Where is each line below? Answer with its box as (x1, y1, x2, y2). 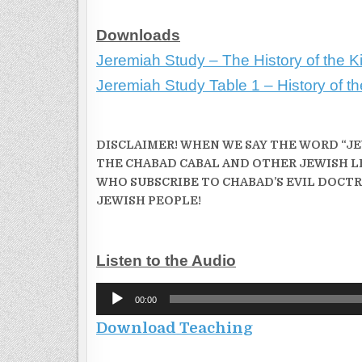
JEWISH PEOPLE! (96, 194, 201, 208)
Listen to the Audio (96, 252, 236, 270)
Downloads (96, 27, 180, 44)
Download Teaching (96, 319, 253, 337)
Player (95, 303, 131, 317)
